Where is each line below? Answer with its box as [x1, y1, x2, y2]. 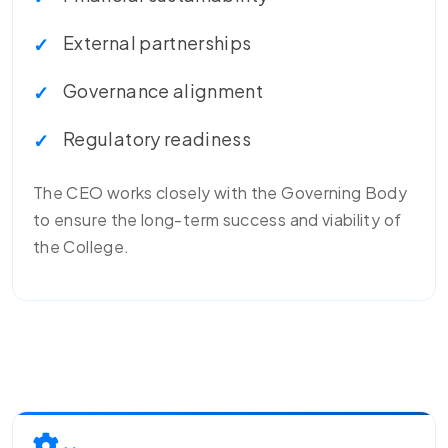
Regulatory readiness [63, 127, 252, 150]
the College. [33, 236, 130, 257]
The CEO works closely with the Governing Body [33, 182, 408, 203]
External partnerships [63, 31, 252, 54]
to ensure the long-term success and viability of [33, 209, 402, 230]
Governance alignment [63, 79, 264, 102]
